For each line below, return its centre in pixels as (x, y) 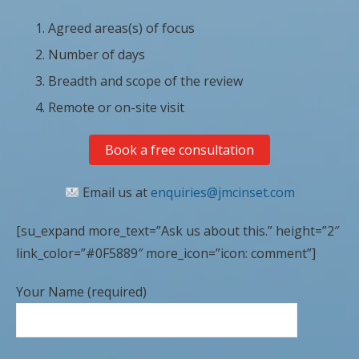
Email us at (115, 192)
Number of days (97, 54)
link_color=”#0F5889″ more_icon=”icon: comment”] (166, 253)
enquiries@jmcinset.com (222, 192)
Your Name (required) (81, 291)
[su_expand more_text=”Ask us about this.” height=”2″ (177, 230)
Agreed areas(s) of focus (121, 28)
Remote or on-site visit (116, 107)
